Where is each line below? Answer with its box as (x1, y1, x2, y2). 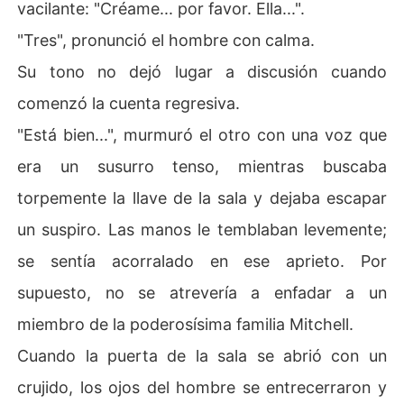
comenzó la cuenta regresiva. (17, 93, 241, 113)
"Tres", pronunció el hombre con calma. (17, 30, 316, 50)
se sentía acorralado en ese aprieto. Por (17, 251, 387, 271)
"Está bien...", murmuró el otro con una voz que (17, 124, 387, 144)
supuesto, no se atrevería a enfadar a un (17, 282, 387, 302)
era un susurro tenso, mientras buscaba (17, 156, 387, 176)
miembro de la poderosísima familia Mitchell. (17, 314, 354, 334)
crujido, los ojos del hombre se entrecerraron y (17, 377, 387, 397)
